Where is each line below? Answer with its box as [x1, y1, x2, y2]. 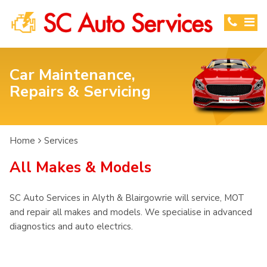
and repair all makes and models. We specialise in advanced [10, 206, 252, 218]
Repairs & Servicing [10, 81, 151, 102]
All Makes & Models [10, 157, 151, 178]
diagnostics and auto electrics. [10, 221, 133, 232]
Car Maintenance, [10, 64, 135, 85]
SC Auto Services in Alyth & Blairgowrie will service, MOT [10, 192, 244, 204]
